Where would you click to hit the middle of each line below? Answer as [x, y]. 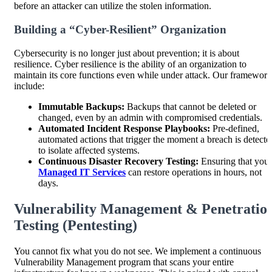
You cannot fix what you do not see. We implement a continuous [138, 251]
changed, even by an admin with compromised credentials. [150, 117]
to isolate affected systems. [89, 150]
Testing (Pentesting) [76, 225]
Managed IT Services [82, 172]
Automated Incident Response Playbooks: [124, 128]
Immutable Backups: [81, 106]
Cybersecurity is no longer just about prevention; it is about [127, 53]
